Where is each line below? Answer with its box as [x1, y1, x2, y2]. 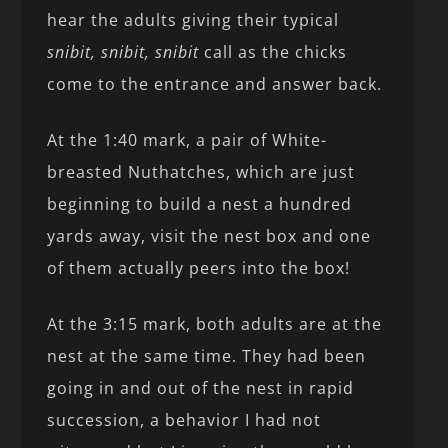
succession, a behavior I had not [47, 408, 322, 431]
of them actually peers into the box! [47, 256, 351, 279]
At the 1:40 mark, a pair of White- [47, 128, 328, 151]
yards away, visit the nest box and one [47, 224, 372, 247]
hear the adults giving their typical [47, 8, 340, 31]
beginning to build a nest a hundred [47, 192, 353, 215]
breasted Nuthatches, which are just [47, 160, 356, 183]
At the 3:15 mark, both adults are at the [47, 312, 383, 335]
